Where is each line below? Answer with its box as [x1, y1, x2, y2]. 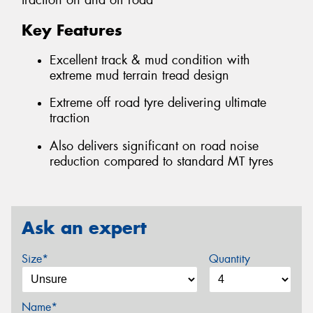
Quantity [208, 252, 250, 266]
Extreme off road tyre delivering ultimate [50, 94, 266, 112]
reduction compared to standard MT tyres [50, 152, 273, 170]
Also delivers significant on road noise [50, 137, 259, 154]
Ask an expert [22, 217, 147, 240]
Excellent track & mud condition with [50, 51, 250, 68]
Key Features [22, 20, 122, 41]
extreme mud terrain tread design [50, 66, 229, 84]
